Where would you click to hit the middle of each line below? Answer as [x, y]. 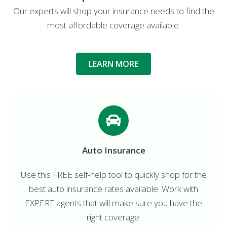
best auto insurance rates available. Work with [113, 188]
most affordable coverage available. [113, 25]
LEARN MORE [113, 64]
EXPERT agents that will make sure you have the [113, 203]
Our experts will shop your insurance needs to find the [113, 11]
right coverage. [113, 217]
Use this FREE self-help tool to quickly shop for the [113, 174]
